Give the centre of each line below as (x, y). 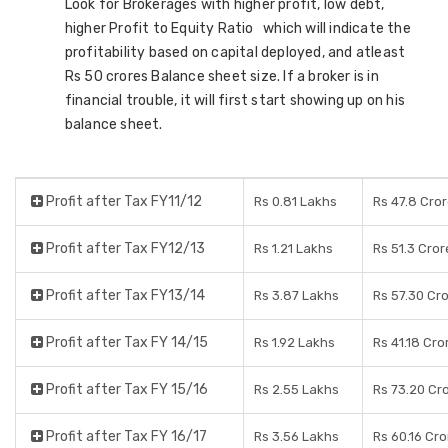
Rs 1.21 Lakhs (293, 248)
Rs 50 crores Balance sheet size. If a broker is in (221, 76)
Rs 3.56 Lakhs (296, 436)
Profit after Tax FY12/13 (124, 248)
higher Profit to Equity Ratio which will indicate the (237, 28)
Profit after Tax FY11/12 (122, 201)
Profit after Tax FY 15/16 (125, 389)
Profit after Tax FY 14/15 (125, 342)
